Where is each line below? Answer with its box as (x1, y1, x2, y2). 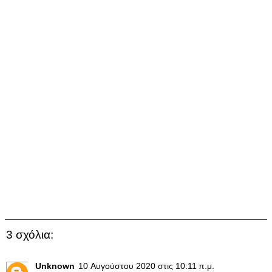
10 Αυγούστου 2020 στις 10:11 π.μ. (78, 260, 214, 271)
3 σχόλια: (6, 228, 53, 241)
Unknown (35, 260, 75, 271)
